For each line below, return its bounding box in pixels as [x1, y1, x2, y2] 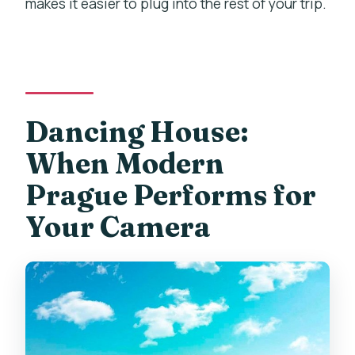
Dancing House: [25, 114, 250, 150]
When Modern [25, 146, 225, 181]
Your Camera [25, 209, 212, 245]
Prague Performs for [25, 177, 317, 213]
